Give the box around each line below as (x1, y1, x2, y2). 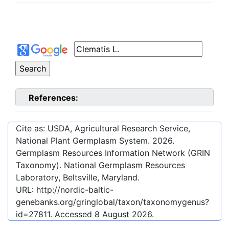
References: (29, 93, 78, 103)
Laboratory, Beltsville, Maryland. (16, 172, 140, 183)
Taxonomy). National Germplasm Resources (16, 160, 185, 171)
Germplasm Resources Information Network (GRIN (16, 148, 210, 158)
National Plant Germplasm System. (16, 135, 152, 146)
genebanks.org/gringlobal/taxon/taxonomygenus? (16, 197, 209, 208)
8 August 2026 (95, 209, 152, 220)
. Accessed (50, 209, 95, 220)
